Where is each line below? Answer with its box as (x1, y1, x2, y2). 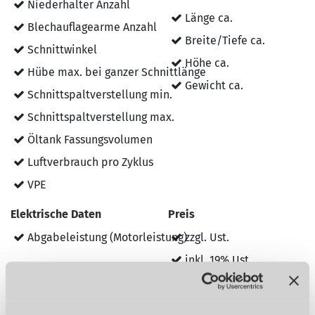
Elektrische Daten (11, 207, 101, 221)
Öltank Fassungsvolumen (25, 133, 153, 147)
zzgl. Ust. (182, 231, 229, 245)
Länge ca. (182, 11, 233, 25)
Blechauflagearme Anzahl (25, 20, 157, 34)
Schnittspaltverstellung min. (25, 88, 172, 102)
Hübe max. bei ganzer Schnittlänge (25, 65, 206, 79)
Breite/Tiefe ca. (182, 34, 265, 48)
